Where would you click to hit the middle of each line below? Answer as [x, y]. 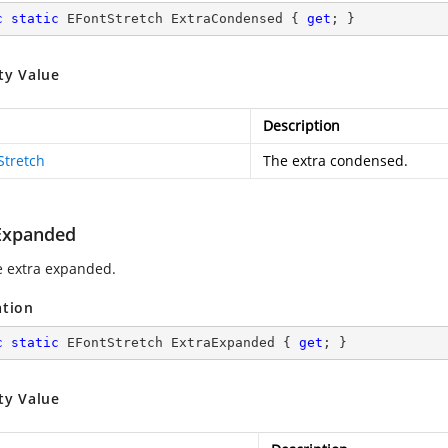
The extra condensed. [335, 160]
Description [301, 125]
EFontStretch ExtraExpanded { [179, 342]
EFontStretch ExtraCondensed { [183, 18]
